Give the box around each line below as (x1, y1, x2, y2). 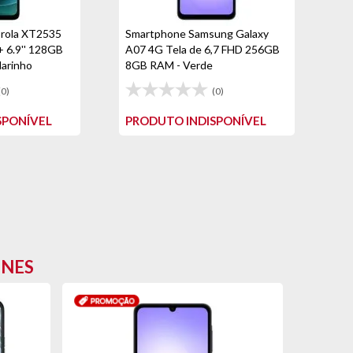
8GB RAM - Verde (124, 58, 213, 72)
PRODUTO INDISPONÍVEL (124, 113, 266, 128)
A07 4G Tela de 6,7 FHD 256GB (124, 43, 280, 56)
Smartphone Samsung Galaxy (124, 27, 269, 40)
